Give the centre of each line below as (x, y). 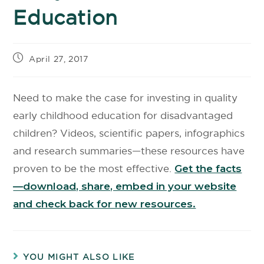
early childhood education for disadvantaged (123, 115)
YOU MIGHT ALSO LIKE (79, 257)
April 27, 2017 (59, 59)
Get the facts (208, 169)
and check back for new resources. (105, 204)
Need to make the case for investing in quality (126, 98)
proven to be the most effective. (94, 168)
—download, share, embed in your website (125, 186)
